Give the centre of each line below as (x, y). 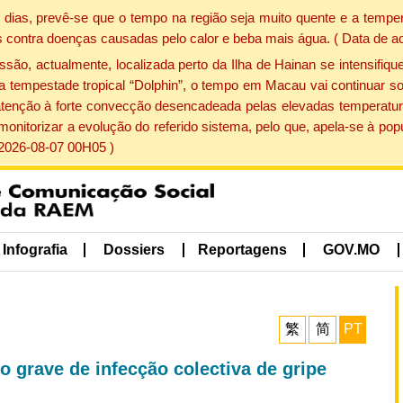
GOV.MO (352, 250)
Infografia (35, 250)
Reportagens (242, 250)
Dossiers (134, 250)
